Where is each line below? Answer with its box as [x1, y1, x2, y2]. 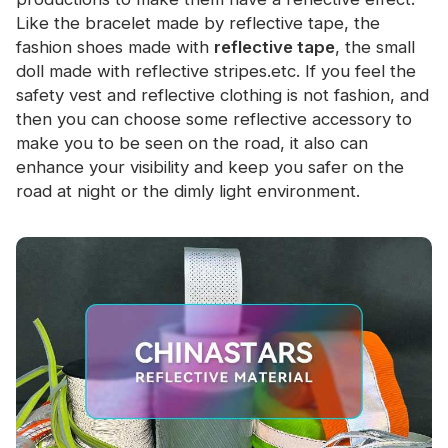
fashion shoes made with [16, 37, 214, 58]
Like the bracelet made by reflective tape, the [16, 13, 380, 34]
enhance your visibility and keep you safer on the [16, 157, 404, 178]
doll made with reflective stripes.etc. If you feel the [16, 61, 416, 82]
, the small [335, 37, 415, 58]
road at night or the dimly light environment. [16, 181, 360, 202]
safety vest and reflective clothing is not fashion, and [16, 85, 429, 106]
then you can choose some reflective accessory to [16, 109, 412, 130]
